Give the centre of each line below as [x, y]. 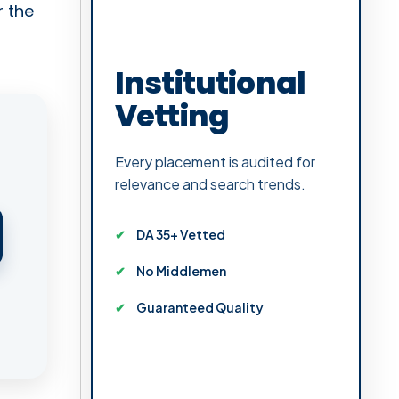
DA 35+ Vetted [181, 234]
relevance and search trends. [210, 183]
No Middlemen [181, 270]
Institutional [210, 82]
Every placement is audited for [215, 161]
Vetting [172, 115]
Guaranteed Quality [200, 307]
